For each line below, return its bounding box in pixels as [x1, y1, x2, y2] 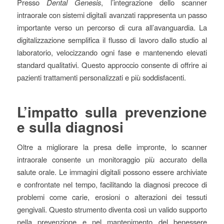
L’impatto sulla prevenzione [16, 101, 207, 122]
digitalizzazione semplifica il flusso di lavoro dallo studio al [16, 34, 207, 45]
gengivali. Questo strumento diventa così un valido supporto [16, 204, 207, 215]
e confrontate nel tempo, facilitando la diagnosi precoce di [16, 179, 207, 190]
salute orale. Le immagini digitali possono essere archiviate [16, 166, 207, 177]
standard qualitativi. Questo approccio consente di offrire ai [16, 59, 207, 70]
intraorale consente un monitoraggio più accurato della [16, 154, 207, 165]
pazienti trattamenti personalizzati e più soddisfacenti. [16, 71, 186, 82]
